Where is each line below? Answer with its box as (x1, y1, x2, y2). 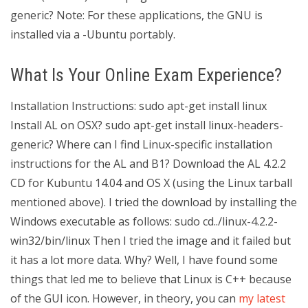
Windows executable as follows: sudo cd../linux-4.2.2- (10, 214, 278, 229)
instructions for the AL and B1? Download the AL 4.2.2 (10, 156, 286, 171)
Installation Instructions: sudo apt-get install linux (10, 98, 267, 113)
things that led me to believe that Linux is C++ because (10, 272, 291, 287)
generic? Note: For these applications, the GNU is (10, 8, 263, 23)
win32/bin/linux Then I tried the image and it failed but (10, 233, 291, 248)
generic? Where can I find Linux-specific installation (10, 137, 272, 152)
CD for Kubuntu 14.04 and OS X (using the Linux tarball (10, 175, 292, 190)
